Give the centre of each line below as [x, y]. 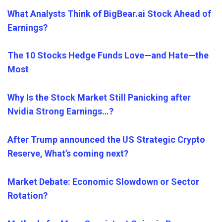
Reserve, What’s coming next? [68, 153]
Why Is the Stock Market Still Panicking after [99, 98]
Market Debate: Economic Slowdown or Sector [103, 181]
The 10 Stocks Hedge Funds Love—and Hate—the [108, 55]
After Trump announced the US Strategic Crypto [106, 139]
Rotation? [28, 195]
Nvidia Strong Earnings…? [60, 111]
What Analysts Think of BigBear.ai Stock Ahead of [109, 13]
